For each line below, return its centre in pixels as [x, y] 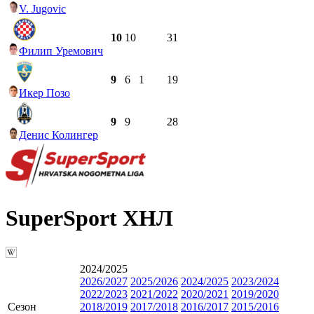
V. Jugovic [42, 8]
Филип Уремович [61, 50]
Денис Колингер [59, 135]
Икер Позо [45, 93]
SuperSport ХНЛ [89, 218]
